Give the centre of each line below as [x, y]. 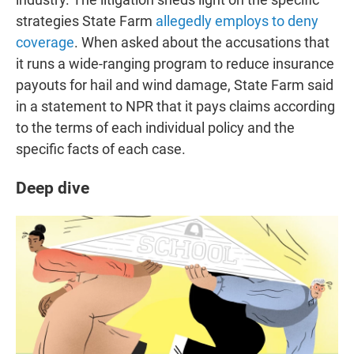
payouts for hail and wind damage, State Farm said [175, 85]
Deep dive [53, 187]
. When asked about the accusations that [202, 42]
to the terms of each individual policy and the [155, 127]
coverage [45, 42]
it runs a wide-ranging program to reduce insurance [175, 63]
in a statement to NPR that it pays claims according [175, 106]
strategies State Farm [86, 21]
